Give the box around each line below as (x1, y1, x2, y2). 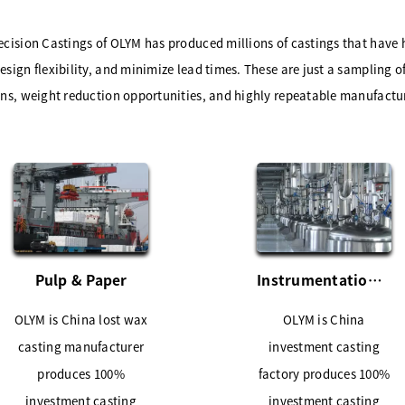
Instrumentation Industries (367, 268, 382, 289)
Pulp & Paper (34, 268, 127, 289)
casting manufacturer (17, 337, 145, 355)
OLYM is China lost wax (14, 310, 148, 328)
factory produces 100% (258, 364, 391, 382)
